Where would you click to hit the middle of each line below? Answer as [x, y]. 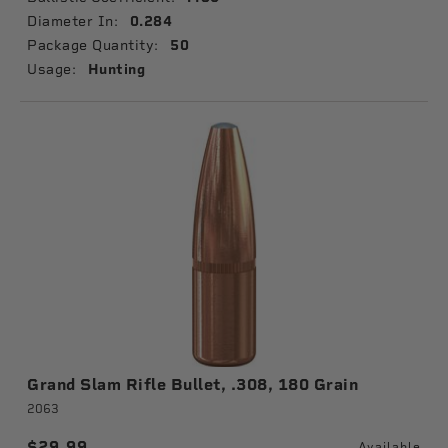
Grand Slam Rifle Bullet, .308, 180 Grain [192, 384]
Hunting [116, 69]
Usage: [51, 69]
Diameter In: [72, 21]
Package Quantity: [93, 45]
